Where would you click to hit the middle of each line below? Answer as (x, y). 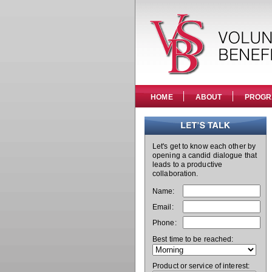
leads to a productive (188, 165)
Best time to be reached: (193, 239)
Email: (163, 207)
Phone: (165, 223)
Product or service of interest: (201, 266)
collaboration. (175, 174)
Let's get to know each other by (204, 146)
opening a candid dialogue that (205, 155)
